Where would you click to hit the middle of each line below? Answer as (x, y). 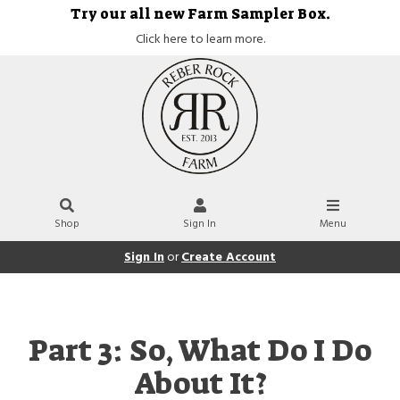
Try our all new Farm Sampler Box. (200, 14)
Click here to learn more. (200, 40)
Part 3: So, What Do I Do (200, 351)
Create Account (229, 257)
